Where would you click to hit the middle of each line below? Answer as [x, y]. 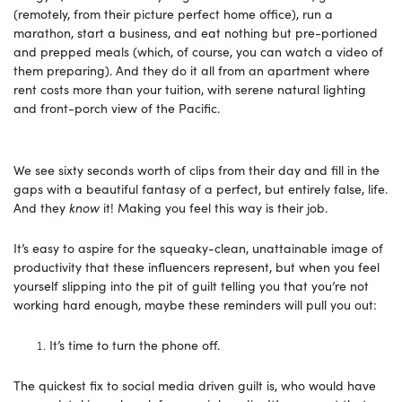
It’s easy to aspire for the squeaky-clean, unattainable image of [198, 247]
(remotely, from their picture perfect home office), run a [173, 13]
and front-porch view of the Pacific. [120, 107]
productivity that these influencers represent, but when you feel [197, 266]
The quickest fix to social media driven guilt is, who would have [195, 385]
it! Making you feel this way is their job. [219, 207]
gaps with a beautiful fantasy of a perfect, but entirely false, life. [201, 188]
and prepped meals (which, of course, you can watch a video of [198, 51]
